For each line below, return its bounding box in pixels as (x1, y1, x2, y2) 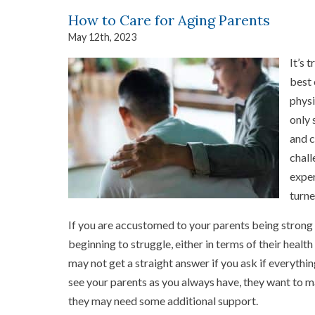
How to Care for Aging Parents (68, 11, 270, 29)
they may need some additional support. (68, 294, 258, 307)
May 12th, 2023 (68, 31, 136, 43)
